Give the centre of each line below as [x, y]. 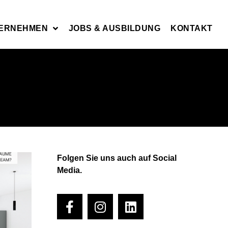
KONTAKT [192, 28]
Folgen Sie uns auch [98, 158]
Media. [70, 170]
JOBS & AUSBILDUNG [115, 28]
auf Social [158, 158]
